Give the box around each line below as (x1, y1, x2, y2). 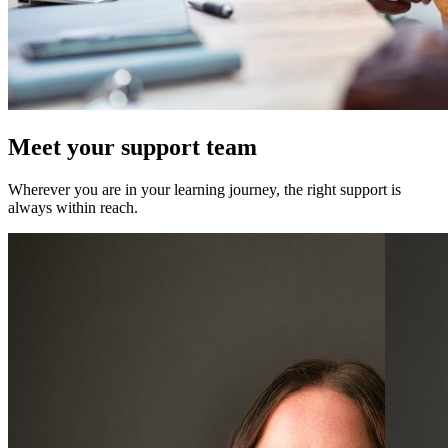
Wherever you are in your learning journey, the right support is (8, 180, 401, 198)
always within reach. (8, 198, 138, 216)
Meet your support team (8, 133, 257, 160)
